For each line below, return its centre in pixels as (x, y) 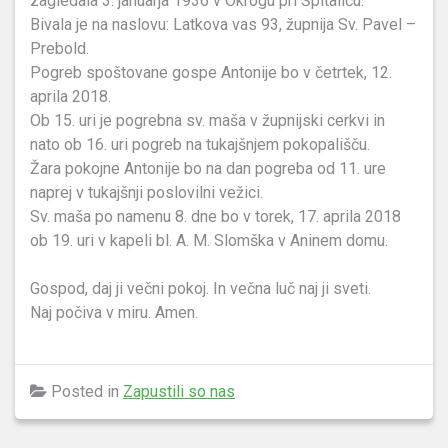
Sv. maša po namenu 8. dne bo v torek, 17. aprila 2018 (215, 216)
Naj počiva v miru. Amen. (114, 312)
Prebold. (59, 48)
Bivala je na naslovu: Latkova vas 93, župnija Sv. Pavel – (223, 24)
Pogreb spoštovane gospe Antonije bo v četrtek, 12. (211, 72)
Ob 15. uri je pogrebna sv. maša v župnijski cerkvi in (207, 120)
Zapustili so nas (179, 391)
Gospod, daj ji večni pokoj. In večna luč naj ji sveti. (200, 288)
